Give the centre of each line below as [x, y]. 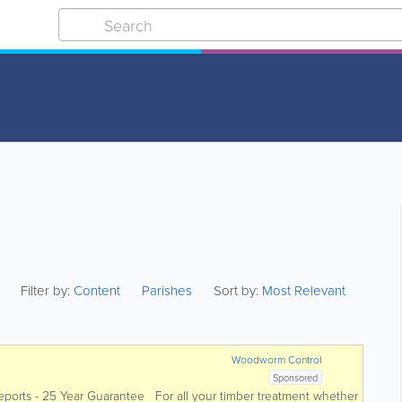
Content [99, 290]
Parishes [167, 290]
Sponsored [296, 377]
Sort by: [236, 290]
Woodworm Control [277, 359]
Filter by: [48, 290]
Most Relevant [304, 290]
